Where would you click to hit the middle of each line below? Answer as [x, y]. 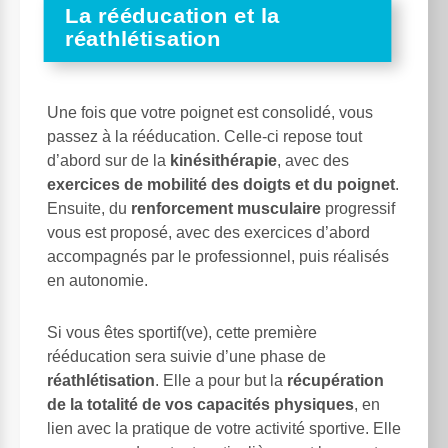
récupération [335, 381]
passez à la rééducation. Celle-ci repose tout [204, 137]
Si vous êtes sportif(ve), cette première [182, 333]
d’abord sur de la [108, 161]
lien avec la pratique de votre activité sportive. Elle [224, 429]
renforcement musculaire [226, 209]
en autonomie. [97, 281]
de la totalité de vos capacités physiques [200, 405]
